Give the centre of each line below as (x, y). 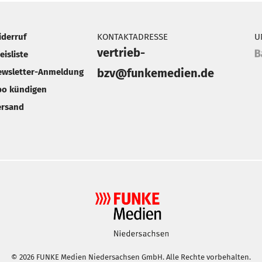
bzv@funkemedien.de (156, 73)
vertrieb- (121, 53)
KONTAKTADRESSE (133, 37)
